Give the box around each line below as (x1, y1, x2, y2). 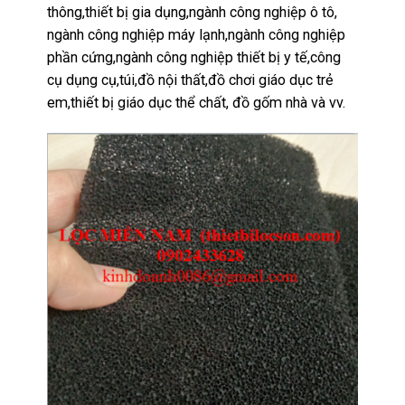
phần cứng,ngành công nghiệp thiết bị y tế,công (47, 49, 342, 67)
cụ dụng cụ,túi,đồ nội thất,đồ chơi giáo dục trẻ (47, 71, 334, 89)
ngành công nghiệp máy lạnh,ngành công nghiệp (47, 26, 346, 44)
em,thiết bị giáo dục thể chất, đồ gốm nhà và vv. (47, 94, 346, 112)
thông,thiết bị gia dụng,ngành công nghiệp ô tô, (47, 4, 338, 22)
